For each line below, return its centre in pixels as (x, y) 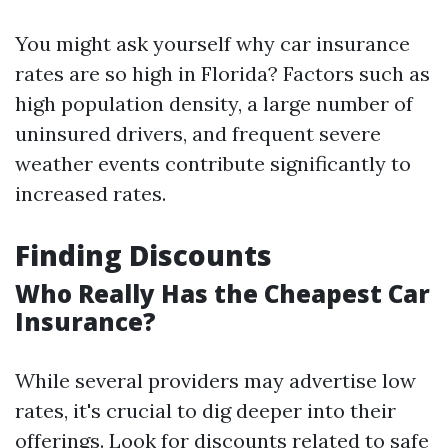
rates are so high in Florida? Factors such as (222, 73)
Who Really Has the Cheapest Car (222, 293)
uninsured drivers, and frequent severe (198, 133)
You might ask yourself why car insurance (212, 43)
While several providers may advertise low (215, 380)
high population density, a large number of (214, 103)
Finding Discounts (143, 255)
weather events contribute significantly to (213, 163)
